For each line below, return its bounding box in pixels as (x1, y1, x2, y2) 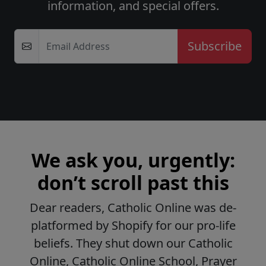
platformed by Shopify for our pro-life (30, 217, 236, 234)
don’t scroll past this (37, 170, 229, 196)
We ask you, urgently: (31, 147, 235, 173)
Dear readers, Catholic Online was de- (30, 199, 236, 216)
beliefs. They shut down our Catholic (33, 235, 233, 252)
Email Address (46, 40, 110, 53)
